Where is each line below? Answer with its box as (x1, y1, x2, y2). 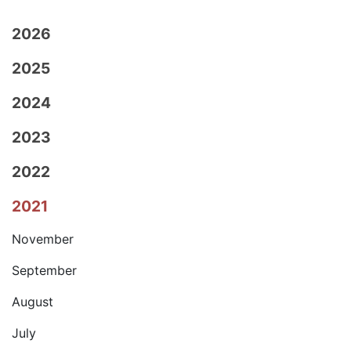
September (12, 262, 77, 279)
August (12, 294, 53, 310)
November (12, 231, 74, 248)
